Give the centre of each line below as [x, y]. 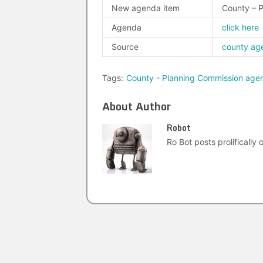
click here [240, 27]
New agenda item [146, 8]
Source [125, 47]
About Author [136, 106]
